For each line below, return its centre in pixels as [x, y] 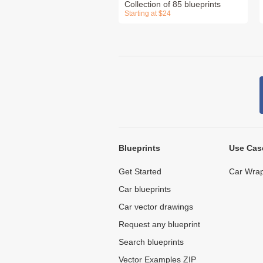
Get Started [140, 172]
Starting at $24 [148, 14]
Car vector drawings [156, 207]
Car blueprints [145, 189]
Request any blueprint [159, 225]
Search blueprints [151, 242]
